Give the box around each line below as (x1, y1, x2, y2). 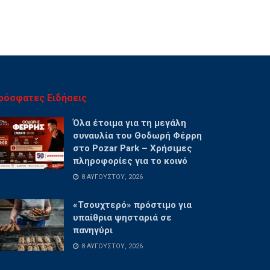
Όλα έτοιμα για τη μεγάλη (73, 117, 186, 128)
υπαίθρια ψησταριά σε (73, 212, 172, 223)
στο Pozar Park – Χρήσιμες (73, 142, 192, 154)
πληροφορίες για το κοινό (73, 155, 187, 166)
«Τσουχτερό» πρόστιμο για (73, 199, 192, 210)
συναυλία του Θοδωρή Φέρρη (73, 130, 202, 141)
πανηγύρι (73, 224, 113, 236)
